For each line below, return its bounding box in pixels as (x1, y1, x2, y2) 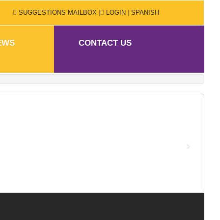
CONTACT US (79, 38, 132, 48)
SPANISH (131, 9, 161, 17)
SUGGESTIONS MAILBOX (17, 9, 97, 17)
